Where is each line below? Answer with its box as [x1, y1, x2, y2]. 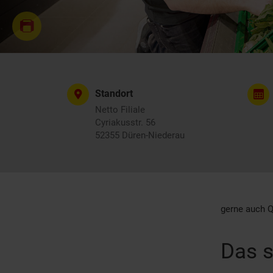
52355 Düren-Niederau [95, 130, 185, 141]
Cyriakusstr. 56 [95, 117, 155, 128]
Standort [95, 88, 133, 99]
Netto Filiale [95, 104, 145, 115]
